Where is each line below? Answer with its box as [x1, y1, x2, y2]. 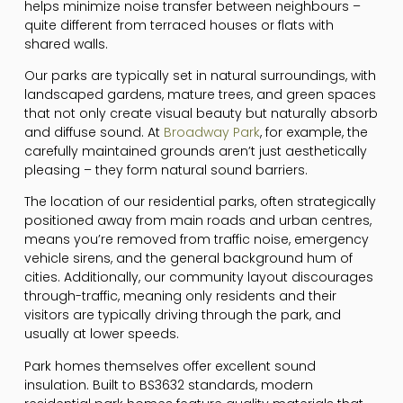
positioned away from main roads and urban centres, [23, 211, 372, 230]
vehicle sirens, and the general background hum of [23, 249, 353, 268]
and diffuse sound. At [23, 123, 164, 142]
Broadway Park [163, 123, 260, 142]
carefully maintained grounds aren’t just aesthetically [23, 142, 367, 161]
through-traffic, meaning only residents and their [23, 287, 336, 306]
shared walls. [23, 34, 108, 53]
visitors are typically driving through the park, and [23, 306, 341, 325]
